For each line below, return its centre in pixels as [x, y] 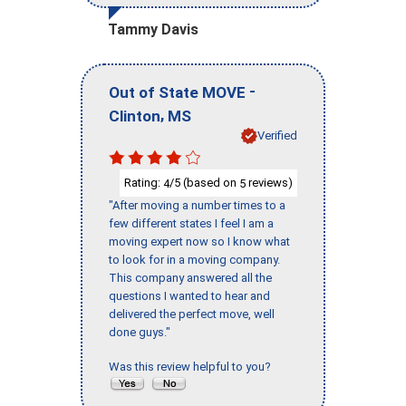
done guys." [140, 333]
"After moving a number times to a [197, 206]
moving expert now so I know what [199, 242]
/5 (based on [204, 182]
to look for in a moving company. [194, 260]
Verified [277, 135]
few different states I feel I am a [191, 224]
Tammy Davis [153, 30]
